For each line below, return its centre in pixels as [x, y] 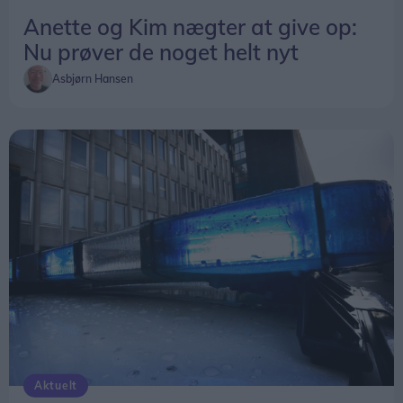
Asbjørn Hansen [93, 78]
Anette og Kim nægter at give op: [190, 27]
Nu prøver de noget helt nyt [161, 52]
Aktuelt [56, 385]
